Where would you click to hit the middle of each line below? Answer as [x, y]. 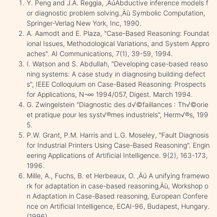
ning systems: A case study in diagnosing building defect [116, 74]
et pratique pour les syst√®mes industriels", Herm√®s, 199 [117, 114]
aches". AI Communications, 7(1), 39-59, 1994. [100, 53]
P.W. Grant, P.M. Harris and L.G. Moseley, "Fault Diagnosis [118, 135]
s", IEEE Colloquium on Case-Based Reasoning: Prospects [116, 84]
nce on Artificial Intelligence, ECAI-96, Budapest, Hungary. [118, 206]
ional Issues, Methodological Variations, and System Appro [118, 43]
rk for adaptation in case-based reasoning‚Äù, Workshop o [117, 186]
